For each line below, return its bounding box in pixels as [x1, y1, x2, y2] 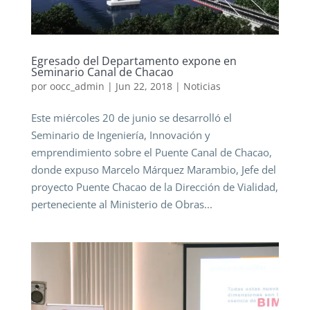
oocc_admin [49, 79, 104, 93]
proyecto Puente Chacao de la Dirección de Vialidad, [30, 179, 278, 194]
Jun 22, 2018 [115, 79, 172, 93]
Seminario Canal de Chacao [30, 64, 174, 80]
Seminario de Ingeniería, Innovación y [30, 127, 210, 142]
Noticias [183, 79, 221, 93]
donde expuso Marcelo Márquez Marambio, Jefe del [30, 162, 276, 176]
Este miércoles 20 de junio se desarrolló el [30, 110, 232, 125]
